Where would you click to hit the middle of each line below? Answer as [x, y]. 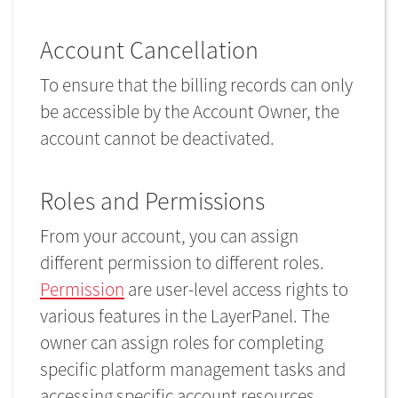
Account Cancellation [149, 50]
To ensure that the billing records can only [196, 85]
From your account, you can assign [169, 236]
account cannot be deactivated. [157, 138]
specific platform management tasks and [193, 369]
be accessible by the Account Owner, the [190, 111]
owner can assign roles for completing [182, 342]
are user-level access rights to [236, 289]
